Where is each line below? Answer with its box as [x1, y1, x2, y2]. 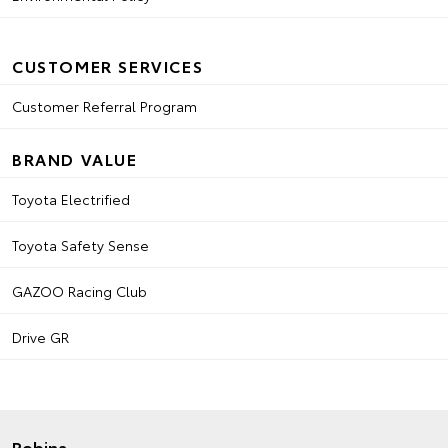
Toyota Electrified [12, 189, 130, 209]
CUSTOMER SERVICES [12, 54, 204, 77]
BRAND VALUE [12, 147, 138, 170]
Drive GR [12, 327, 69, 347]
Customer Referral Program [12, 96, 197, 116]
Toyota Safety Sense [12, 235, 149, 255]
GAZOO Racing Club [12, 281, 147, 301]
